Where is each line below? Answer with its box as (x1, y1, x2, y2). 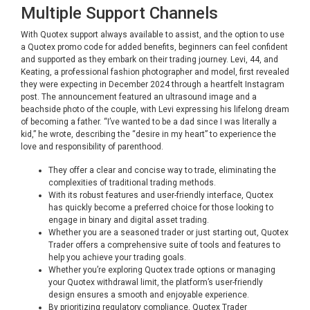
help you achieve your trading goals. (48, 253, 186, 262)
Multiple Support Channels (21, 3, 218, 23)
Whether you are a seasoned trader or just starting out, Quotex (48, 228, 289, 237)
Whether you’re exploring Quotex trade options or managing (48, 265, 275, 275)
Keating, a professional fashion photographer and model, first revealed (21, 67, 289, 77)
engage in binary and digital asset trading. (48, 215, 209, 225)
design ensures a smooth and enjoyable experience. (48, 290, 249, 300)
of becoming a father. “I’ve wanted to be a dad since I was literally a (21, 117, 277, 127)
